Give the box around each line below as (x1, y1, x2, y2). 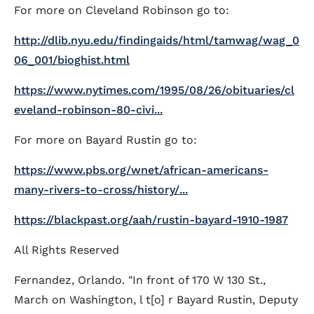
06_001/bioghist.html (14, 53, 130, 67)
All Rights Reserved (14, 243, 119, 257)
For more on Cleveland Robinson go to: (14, 4, 229, 17)
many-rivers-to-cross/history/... (14, 183, 188, 196)
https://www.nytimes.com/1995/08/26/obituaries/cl (14, 83, 294, 97)
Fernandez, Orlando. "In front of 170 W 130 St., (14, 273, 266, 287)
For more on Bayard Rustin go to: (14, 133, 197, 146)
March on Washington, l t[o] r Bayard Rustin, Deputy (14, 293, 298, 306)
